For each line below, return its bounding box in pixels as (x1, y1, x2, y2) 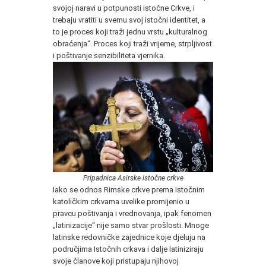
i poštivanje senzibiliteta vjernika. (53, 50, 165, 60)
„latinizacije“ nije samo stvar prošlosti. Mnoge (53, 221, 209, 230)
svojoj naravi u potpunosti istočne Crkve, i (53, 3, 195, 12)
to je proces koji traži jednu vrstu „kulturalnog (53, 27, 207, 36)
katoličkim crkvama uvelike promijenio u (53, 197, 189, 207)
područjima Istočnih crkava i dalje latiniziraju (53, 245, 204, 254)
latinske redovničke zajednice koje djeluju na (53, 233, 205, 242)
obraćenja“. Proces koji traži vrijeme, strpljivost (53, 39, 212, 48)
